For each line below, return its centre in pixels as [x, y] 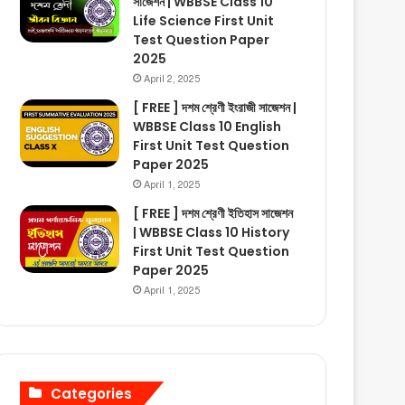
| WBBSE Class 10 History [212, 232]
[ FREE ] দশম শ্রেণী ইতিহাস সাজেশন [213, 213]
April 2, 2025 [172, 79]
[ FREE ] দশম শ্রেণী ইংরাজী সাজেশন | [215, 107]
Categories [92, 393]
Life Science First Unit [204, 20]
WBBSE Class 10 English [207, 126]
